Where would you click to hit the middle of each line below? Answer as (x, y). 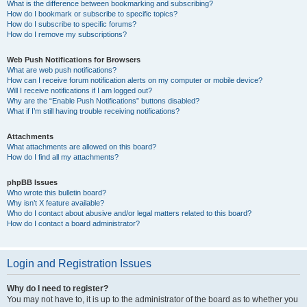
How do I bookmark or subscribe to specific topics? (92, 14)
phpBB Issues (32, 182)
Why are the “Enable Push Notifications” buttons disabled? (103, 101)
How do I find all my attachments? (63, 157)
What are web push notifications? (62, 70)
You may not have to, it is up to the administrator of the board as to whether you (152, 299)
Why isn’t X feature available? (56, 203)
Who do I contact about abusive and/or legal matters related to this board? (129, 213)
